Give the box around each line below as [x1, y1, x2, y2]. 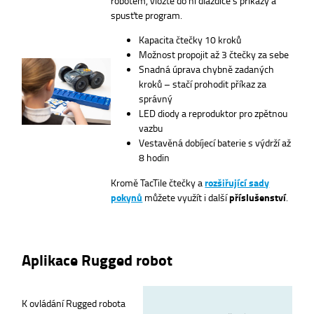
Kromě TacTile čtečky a [111, 175, 205, 189]
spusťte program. [111, 7, 183, 22]
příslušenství [229, 189, 287, 205]
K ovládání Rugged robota [22, 295, 125, 310]
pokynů [111, 189, 143, 205]
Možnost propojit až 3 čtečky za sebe [139, 47, 289, 62]
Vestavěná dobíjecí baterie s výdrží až [139, 135, 292, 150]
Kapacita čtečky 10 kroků [139, 32, 242, 47]
